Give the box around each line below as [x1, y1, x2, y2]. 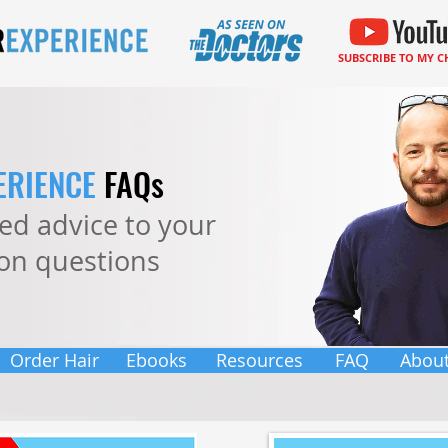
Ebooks [126, 348, 187, 372]
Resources [216, 348, 303, 372]
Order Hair [10, 348, 99, 372]
